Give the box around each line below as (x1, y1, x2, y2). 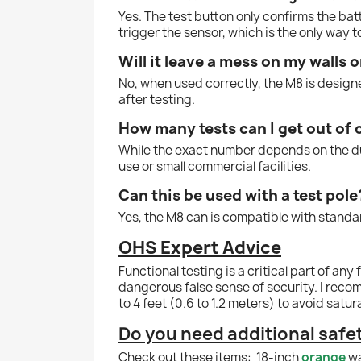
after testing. (118, 90, 195, 108)
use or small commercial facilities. (118, 157, 311, 175)
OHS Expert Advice (118, 235, 281, 259)
